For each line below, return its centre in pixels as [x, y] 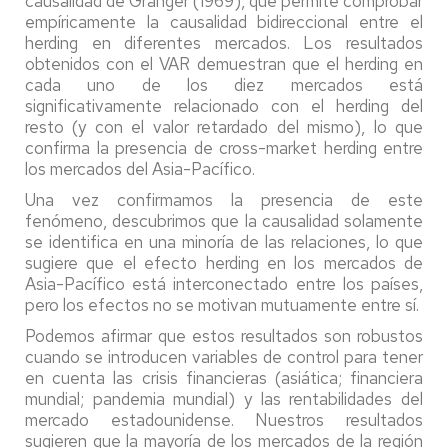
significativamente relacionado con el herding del [224, 105]
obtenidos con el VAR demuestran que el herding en [224, 63]
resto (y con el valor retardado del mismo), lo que [224, 126]
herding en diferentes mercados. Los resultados [224, 42]
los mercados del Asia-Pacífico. [140, 168]
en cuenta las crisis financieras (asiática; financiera [224, 377]
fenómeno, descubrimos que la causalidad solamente [224, 220]
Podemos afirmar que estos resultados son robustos [224, 335]
